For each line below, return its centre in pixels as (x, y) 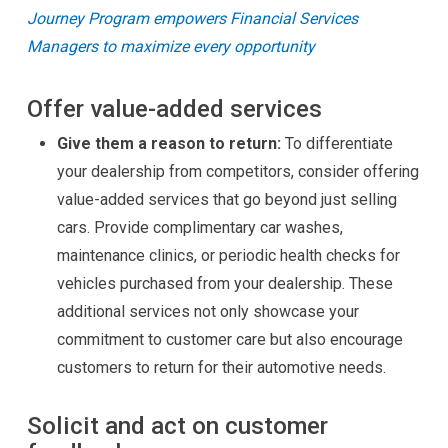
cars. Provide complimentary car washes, (199, 227)
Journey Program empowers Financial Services (192, 18)
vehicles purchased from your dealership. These (224, 283)
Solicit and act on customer (177, 425)
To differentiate (336, 143)
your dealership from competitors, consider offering (237, 171)
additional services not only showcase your (207, 311)
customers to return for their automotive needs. (221, 367)
